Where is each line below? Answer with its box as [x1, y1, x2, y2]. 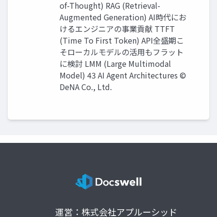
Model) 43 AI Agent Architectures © [60, 69, 186, 81]
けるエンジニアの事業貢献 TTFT [60, 23, 175, 35]
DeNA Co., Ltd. [60, 81, 112, 93]
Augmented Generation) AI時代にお [60, 11, 186, 23]
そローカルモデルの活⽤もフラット [60, 46, 184, 58]
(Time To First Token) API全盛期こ [60, 34, 184, 46]
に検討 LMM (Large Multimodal [60, 58, 171, 70]
